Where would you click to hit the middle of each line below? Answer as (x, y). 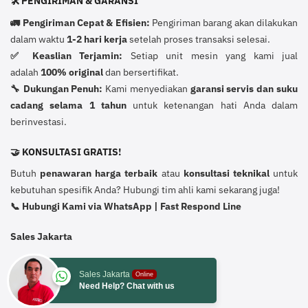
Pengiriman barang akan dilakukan (225, 23)
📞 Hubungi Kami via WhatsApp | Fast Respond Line (126, 207)
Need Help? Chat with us (127, 286)
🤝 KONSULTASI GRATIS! (66, 152)
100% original (72, 73)
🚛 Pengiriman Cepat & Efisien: (81, 23)
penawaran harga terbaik (99, 174)
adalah (25, 73)
